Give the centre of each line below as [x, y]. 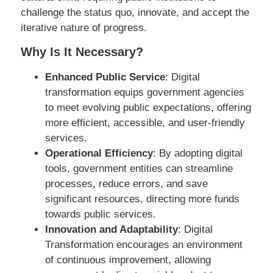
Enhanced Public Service [105, 77]
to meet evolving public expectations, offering [148, 108]
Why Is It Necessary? [82, 52]
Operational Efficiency [99, 154]
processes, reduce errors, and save [126, 184]
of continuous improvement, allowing [128, 260]
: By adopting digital [198, 154]
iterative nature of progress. [84, 27]
